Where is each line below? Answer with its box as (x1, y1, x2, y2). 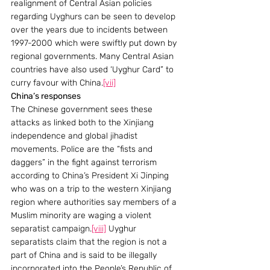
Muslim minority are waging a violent (11, 210, 154, 221)
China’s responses (11, 90, 83, 101)
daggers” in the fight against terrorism (11, 157, 159, 168)
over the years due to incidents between (11, 24, 170, 35)
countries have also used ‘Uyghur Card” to (11, 64, 176, 75)
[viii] (92, 223, 106, 234)
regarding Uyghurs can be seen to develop (11, 11, 178, 22)
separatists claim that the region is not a (11, 236, 169, 247)
